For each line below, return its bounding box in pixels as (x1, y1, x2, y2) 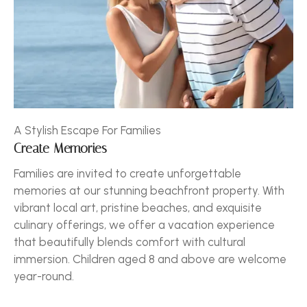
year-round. (14, 269, 74, 283)
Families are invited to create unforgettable (14, 166, 241, 180)
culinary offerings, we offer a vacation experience (14, 217, 275, 232)
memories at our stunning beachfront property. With (14, 183, 284, 197)
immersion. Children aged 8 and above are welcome (14, 251, 286, 266)
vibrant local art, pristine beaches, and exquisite (14, 200, 262, 214)
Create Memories (14, 140, 107, 156)
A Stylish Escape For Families (14, 123, 161, 137)
